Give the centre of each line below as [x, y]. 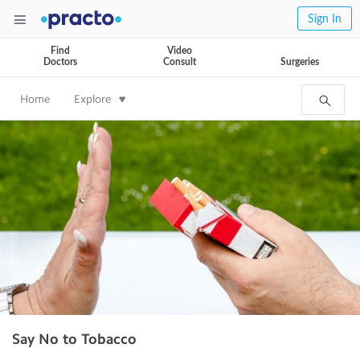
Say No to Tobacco [74, 339]
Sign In [325, 19]
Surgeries [300, 62]
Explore [92, 99]
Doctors [60, 62]
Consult [180, 62]
